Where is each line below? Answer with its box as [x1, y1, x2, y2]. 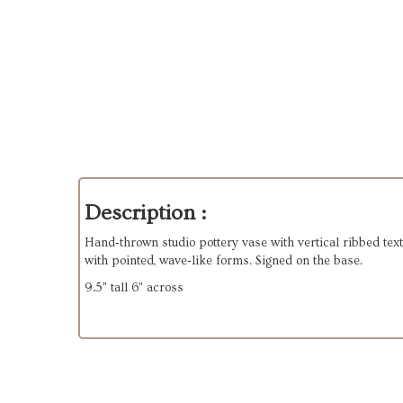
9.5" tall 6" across [85, 281, 184, 295]
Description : [85, 201, 206, 225]
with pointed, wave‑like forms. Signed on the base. [85, 254, 363, 268]
